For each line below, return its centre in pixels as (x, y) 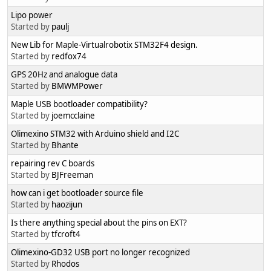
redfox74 (69, 57)
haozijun (67, 205)
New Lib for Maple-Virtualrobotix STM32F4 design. (104, 45)
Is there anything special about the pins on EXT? (99, 223)
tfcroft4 (66, 234)
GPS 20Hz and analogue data (64, 75)
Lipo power (32, 15)
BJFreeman (72, 175)
